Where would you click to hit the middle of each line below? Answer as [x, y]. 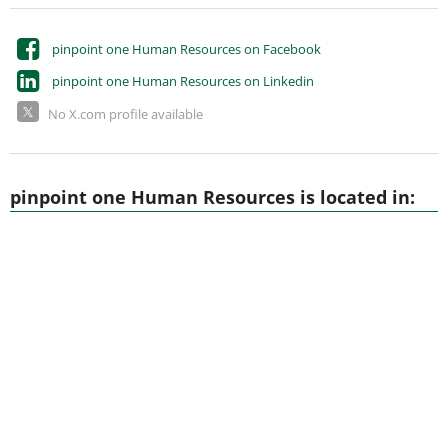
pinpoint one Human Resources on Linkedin [182, 81]
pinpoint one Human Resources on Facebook [186, 48]
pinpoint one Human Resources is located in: [212, 197]
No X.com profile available [126, 113]
